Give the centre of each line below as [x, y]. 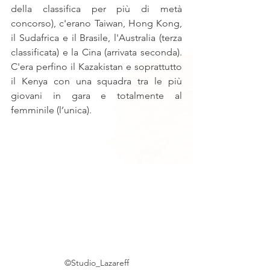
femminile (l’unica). [51, 110]
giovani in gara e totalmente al [96, 96]
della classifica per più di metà [96, 9]
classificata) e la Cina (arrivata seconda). [96, 52]
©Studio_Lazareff [96, 262]
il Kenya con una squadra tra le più [96, 81]
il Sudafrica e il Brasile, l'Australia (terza [96, 38]
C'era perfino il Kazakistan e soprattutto [96, 67]
